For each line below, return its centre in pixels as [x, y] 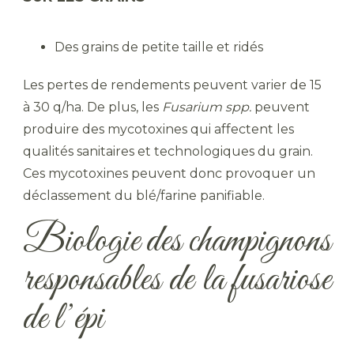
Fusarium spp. [207, 107]
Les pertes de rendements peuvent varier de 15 [172, 85]
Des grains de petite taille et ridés [159, 47]
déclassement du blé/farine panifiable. [144, 196]
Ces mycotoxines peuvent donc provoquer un [169, 173]
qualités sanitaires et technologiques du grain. [168, 151]
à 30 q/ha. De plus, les [92, 107]
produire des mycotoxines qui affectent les [158, 129]
